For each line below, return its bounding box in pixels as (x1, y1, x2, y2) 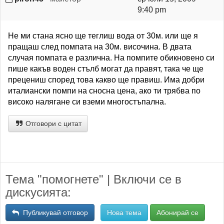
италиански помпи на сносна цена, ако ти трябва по (8, 86, 200, 95)
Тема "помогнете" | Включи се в (5, 172, 181, 186)
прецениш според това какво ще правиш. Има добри (8, 75, 204, 84)
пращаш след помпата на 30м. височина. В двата (8, 42, 191, 51)
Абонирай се (156, 208, 198, 216)
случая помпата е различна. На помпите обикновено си (8, 53, 214, 62)
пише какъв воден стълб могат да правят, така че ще (8, 64, 203, 73)
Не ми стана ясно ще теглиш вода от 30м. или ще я (8, 31, 198, 40)
